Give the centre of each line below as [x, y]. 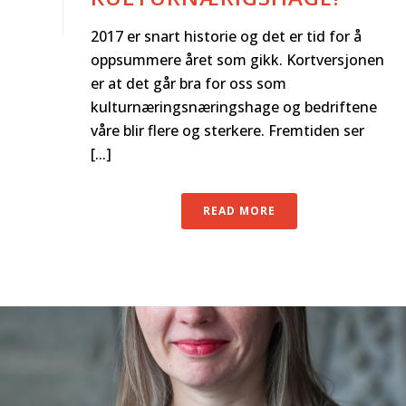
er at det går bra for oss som [188, 83]
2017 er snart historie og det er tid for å [226, 36]
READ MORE [239, 210]
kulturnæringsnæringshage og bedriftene [234, 106]
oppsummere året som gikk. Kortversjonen [237, 59]
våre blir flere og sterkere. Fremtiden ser [227, 130]
